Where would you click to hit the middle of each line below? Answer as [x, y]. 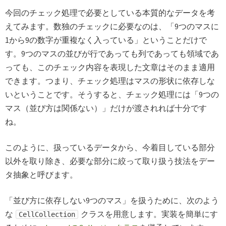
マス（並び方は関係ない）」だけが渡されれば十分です [106, 108]
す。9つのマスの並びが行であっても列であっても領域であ [112, 53]
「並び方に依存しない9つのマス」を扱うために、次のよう [112, 200]
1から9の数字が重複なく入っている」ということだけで [106, 40]
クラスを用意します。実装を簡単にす [149, 214]
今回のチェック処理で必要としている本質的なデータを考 [110, 12]
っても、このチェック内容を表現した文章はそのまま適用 [110, 67]
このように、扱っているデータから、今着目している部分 [110, 147]
